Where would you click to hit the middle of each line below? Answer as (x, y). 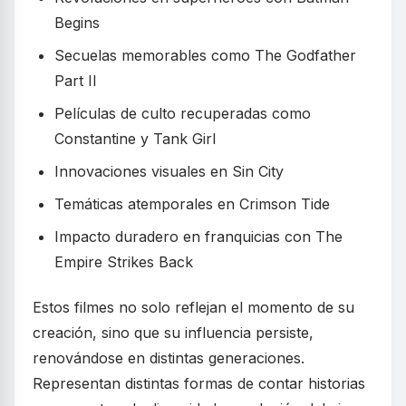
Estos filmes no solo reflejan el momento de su (193, 308)
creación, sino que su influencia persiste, (173, 333)
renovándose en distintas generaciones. (169, 358)
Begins (77, 23)
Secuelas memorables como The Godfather (205, 56)
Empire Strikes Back (124, 262)
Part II (76, 81)
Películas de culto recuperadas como (183, 114)
